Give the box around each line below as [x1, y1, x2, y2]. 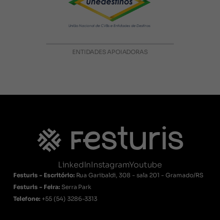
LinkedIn [57, 160, 91, 170]
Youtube [129, 160, 163, 170]
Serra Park [61, 183, 92, 191]
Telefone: [13, 195, 42, 203]
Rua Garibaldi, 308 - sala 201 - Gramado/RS [76, 171, 203, 179]
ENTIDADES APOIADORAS [72, 48, 148, 56]
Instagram [91, 160, 130, 170]
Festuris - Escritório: [13, 171, 76, 179]
